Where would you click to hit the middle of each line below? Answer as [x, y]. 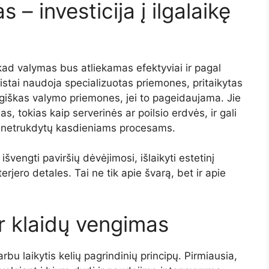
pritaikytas [218, 83]
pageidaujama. [190, 98]
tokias [34, 113]
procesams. [147, 128]
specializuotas [101, 83]
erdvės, [191, 113]
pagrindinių [112, 255]
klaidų [44, 224]
